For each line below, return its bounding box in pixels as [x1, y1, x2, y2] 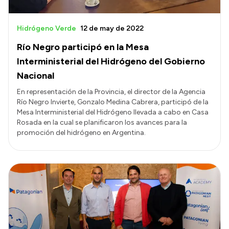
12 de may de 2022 [80, 24, 144, 33]
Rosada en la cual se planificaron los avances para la [17, 118, 187, 127]
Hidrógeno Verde [17, 24, 76, 33]
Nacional [17, 70, 54, 81]
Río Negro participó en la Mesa [17, 41, 149, 53]
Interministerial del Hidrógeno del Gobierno [17, 55, 205, 67]
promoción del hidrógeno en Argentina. [17, 128, 146, 137]
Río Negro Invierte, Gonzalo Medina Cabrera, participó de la [17, 97, 209, 106]
